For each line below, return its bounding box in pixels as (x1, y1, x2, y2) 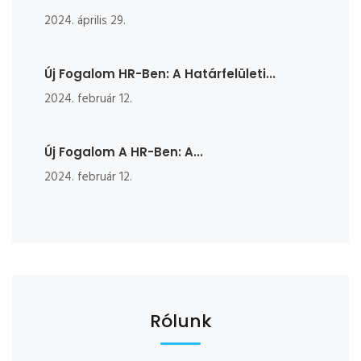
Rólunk (149, 309, 212, 334)
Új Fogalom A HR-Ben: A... (44, 143, 203, 161)
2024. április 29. (44, 11, 126, 31)
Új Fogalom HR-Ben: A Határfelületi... (44, 65, 276, 83)
